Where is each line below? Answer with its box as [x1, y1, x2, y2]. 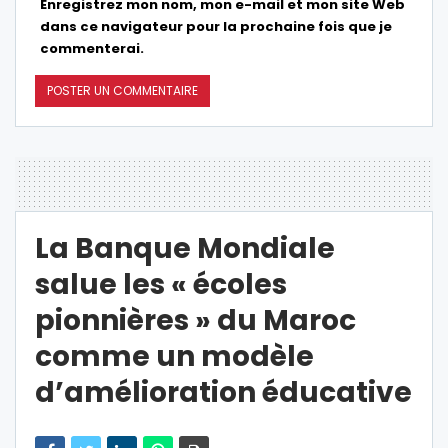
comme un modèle [35, 336, 314, 376]
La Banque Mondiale [35, 228, 335, 268]
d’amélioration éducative [35, 372, 412, 412]
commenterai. [40, 38, 144, 58]
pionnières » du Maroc [35, 300, 356, 340]
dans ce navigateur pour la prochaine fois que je [40, 16, 392, 36]
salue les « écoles [35, 264, 287, 304]
